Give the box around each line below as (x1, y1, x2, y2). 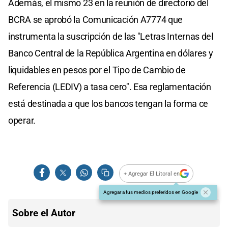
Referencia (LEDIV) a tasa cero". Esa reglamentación (8, 81, 211, 93)
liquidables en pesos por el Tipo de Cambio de (8, 65, 186, 76)
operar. (8, 115, 36, 126)
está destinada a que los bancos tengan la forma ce (8, 98, 209, 109)
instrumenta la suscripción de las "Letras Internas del (8, 31, 213, 42)
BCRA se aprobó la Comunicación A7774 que (8, 14, 183, 25)
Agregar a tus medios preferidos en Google (103, 189, 198, 195)
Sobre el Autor (12, 207, 75, 219)
